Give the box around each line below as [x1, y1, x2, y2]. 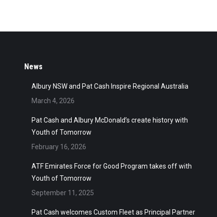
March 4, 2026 [31, 97, 75, 105]
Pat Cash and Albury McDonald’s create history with [31, 116, 188, 124]
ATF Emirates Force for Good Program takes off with [31, 162, 192, 170]
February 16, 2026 [31, 143, 86, 151]
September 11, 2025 [31, 189, 94, 197]
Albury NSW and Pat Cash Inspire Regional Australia [31, 82, 188, 90]
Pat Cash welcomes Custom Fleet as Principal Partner [31, 208, 195, 216]
